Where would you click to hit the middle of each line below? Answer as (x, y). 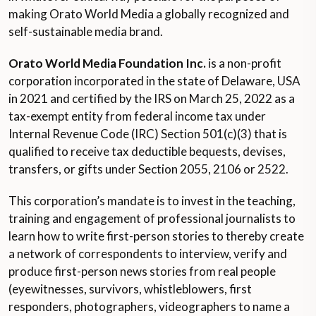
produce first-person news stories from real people (142, 271)
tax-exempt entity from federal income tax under (137, 116)
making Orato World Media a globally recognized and (149, 14)
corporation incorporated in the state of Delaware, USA (154, 81)
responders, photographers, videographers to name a (149, 306)
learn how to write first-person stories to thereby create (156, 236)
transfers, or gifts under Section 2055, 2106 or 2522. (148, 169)
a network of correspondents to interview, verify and (148, 254)
